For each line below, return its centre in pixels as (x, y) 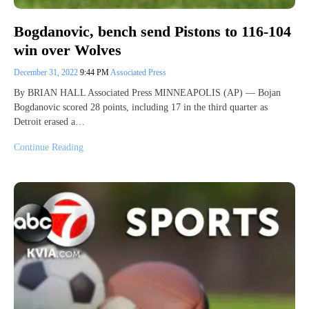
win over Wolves (68, 50)
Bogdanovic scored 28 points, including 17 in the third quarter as (141, 107)
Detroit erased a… (49, 121)
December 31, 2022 (47, 72)
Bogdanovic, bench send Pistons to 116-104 (152, 32)
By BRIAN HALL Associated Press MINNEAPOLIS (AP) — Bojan (147, 92)
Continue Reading (49, 147)
